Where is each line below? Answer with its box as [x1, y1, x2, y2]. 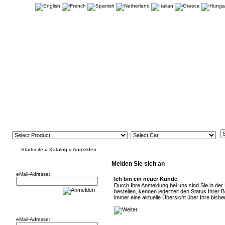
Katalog [49, 147, 67, 152]
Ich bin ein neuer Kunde [114, 176, 177, 182]
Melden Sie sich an [111, 160, 165, 167]
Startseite [21, 147, 43, 152]
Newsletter [20, 157, 48, 163]
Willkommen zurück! [20, 202, 74, 208]
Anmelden [73, 147, 96, 152]
